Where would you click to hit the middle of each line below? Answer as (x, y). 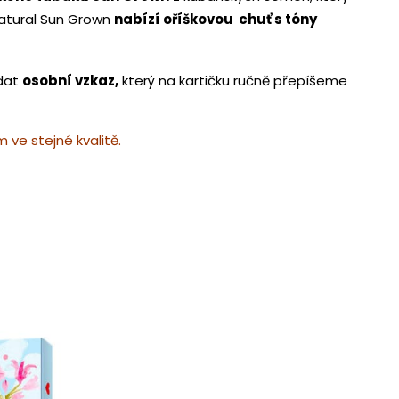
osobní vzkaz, (70, 81)
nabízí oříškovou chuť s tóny (216, 20)
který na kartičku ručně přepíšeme (233, 81)
